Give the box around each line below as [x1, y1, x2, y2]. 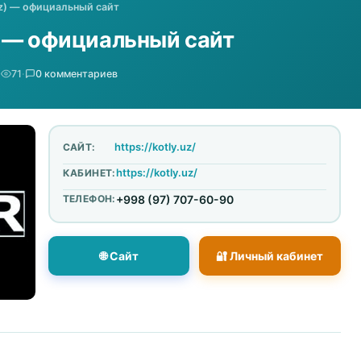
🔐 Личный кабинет [216, 248, 324, 263]
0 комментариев [35, 67, 118, 80]
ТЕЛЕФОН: [62, 193, 116, 205]
